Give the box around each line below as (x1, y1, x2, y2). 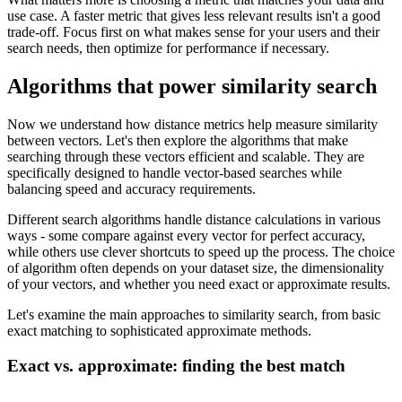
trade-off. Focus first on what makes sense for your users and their (7, 24, 380, 39)
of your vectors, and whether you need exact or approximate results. (7, 275, 390, 292)
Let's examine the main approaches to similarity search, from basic (7, 306, 380, 322)
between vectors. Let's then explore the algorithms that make (7, 132, 348, 148)
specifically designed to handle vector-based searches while (7, 164, 342, 180)
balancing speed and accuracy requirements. (7, 180, 256, 197)
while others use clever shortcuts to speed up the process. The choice (7, 243, 395, 259)
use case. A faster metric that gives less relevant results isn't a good (7, 8, 380, 23)
